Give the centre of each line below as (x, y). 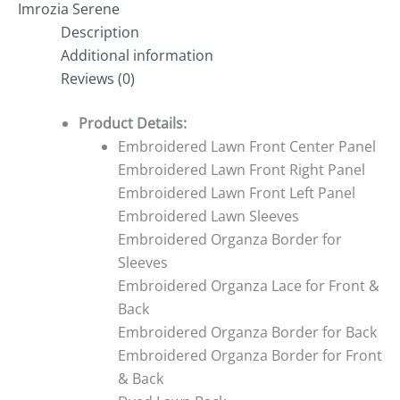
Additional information (137, 56)
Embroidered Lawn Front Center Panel (247, 147)
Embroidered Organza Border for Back (247, 333)
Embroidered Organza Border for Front (250, 356)
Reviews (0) (98, 79)
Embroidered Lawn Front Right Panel (242, 170)
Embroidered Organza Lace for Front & (249, 286)
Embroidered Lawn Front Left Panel (237, 193)
